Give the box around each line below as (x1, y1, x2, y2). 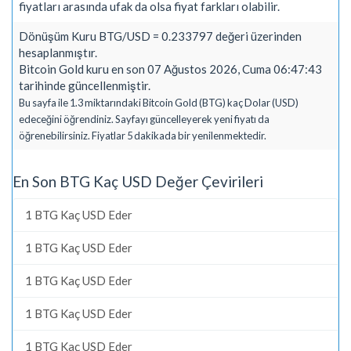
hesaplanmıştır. (19, 45, 97, 60)
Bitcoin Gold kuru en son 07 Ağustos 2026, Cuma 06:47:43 (19, 61, 322, 76)
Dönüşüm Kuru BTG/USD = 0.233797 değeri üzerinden (19, 28, 302, 43)
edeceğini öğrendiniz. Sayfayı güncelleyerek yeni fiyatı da (19, 112, 270, 125)
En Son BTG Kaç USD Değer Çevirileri (13, 172, 263, 190)
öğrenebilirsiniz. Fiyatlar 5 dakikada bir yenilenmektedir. (19, 128, 266, 142)
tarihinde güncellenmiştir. (19, 78, 150, 92)
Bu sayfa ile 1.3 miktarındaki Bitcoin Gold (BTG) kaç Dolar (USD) (19, 96, 299, 109)
